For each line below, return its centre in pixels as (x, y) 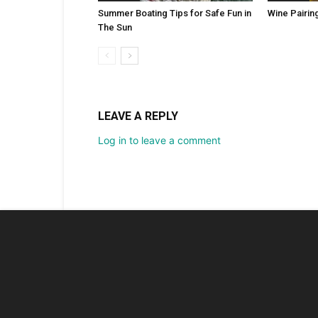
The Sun (115, 27)
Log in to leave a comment (159, 140)
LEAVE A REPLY (138, 116)
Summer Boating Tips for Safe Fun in (175, 13)
